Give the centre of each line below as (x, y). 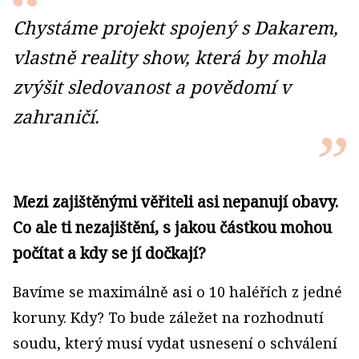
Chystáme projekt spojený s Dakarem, (175, 28)
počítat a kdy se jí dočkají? (109, 253)
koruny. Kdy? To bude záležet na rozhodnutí (168, 317)
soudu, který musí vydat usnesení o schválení (175, 343)
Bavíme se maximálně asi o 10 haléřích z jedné (177, 292)
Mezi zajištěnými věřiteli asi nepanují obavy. (175, 202)
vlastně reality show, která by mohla (169, 57)
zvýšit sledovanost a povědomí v (152, 87)
